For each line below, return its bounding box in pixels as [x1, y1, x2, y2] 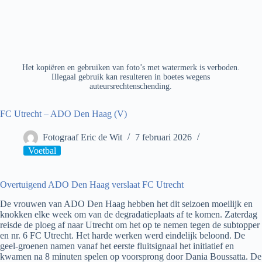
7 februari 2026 [135, 132, 192, 143]
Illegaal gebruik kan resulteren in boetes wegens [51, 73, 211, 82]
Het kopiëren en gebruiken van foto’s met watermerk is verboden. [22, 63, 240, 73]
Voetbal [28, 146, 56, 156]
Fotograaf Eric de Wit [43, 132, 122, 143]
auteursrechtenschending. [89, 82, 173, 91]
